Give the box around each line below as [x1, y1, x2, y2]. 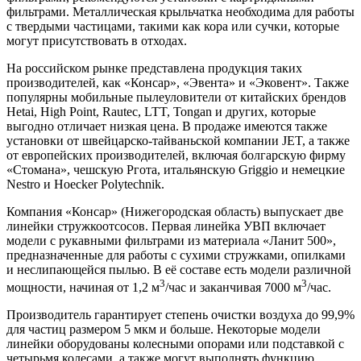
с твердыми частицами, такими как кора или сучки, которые [6, 19, 339, 33]
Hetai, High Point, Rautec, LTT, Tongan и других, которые [6, 104, 316, 118]
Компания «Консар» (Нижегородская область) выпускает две [6, 204, 343, 218]
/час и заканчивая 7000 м [165, 280, 301, 295]
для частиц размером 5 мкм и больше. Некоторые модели [6, 322, 321, 337]
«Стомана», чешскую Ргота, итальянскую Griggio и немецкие [6, 162, 345, 176]
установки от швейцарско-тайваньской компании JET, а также [6, 133, 350, 147]
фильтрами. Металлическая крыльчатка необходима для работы [6, 4, 355, 19]
